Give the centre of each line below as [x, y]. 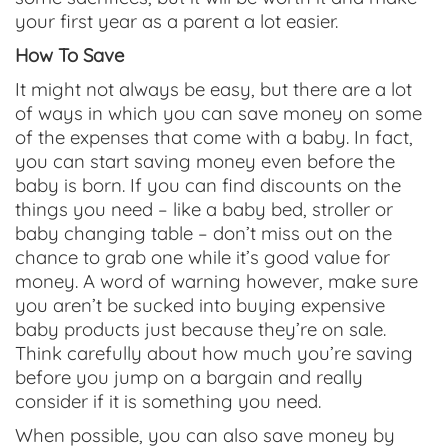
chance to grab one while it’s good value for [202, 257]
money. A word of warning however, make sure [216, 281]
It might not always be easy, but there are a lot [213, 89]
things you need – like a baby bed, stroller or [204, 209]
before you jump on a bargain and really [189, 377]
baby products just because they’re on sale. [200, 329]
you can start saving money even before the [205, 161]
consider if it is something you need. [168, 401]
